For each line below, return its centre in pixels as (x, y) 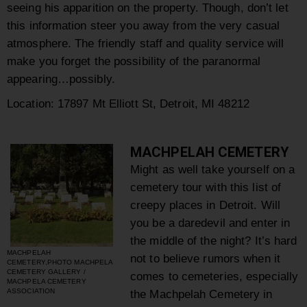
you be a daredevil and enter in (210, 223)
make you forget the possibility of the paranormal (134, 61)
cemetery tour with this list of (206, 187)
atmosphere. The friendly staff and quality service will (146, 44)
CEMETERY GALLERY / (46, 272)
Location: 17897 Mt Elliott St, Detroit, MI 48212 (128, 104)
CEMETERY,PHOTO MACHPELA (60, 262)
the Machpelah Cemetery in (201, 294)
